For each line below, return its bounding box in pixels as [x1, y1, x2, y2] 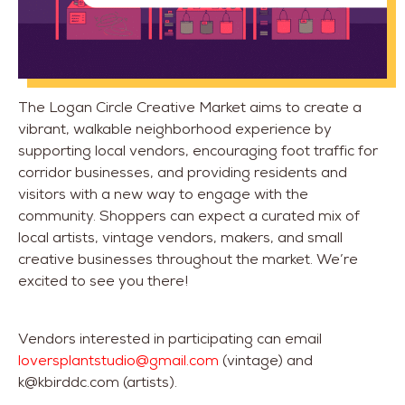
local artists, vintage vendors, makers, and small [18, 228, 343, 248]
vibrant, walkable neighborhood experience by [18, 119, 332, 139]
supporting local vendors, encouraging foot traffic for [18, 141, 378, 161]
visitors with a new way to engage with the [18, 184, 308, 204]
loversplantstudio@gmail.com [18, 351, 219, 371]
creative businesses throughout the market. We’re [18, 250, 358, 269]
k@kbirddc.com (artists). [18, 372, 177, 392]
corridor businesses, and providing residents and [18, 163, 347, 183]
